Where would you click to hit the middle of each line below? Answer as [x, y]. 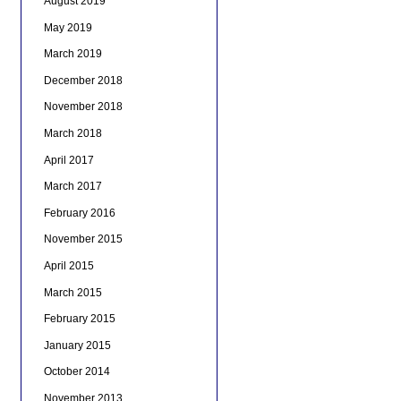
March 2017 [73, 187]
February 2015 [79, 319]
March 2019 [73, 54]
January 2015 [77, 345]
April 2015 [68, 266]
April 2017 [68, 160]
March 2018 [73, 134]
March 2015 [73, 292]
